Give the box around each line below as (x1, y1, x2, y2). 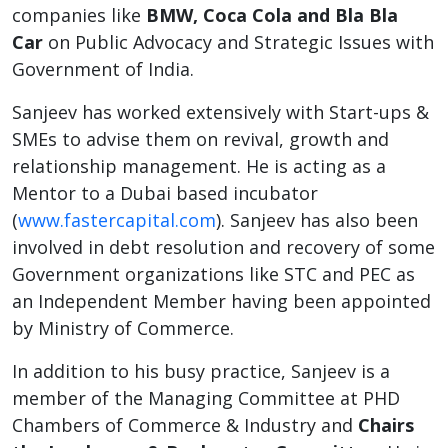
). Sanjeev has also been (216, 207, 418, 232)
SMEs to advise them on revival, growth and (12, 126, 389, 151)
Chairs (358, 412, 414, 437)
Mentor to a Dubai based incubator (12, 180, 318, 205)
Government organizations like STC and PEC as (12, 261, 415, 286)
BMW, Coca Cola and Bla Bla (146, 2, 398, 27)
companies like (12, 2, 146, 27)
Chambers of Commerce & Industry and (12, 412, 358, 437)
